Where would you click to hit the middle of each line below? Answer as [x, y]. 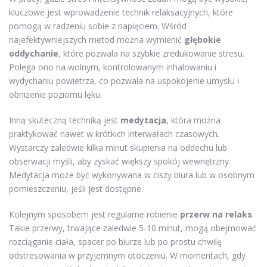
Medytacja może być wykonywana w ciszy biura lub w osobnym [132, 175]
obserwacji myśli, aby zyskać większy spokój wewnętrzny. [120, 161]
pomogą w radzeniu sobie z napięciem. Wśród [98, 26]
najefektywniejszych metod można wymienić [97, 39]
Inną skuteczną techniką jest [65, 120]
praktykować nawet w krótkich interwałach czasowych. [114, 133]
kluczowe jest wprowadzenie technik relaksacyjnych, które [121, 12]
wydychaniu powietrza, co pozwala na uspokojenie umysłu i [124, 80]
